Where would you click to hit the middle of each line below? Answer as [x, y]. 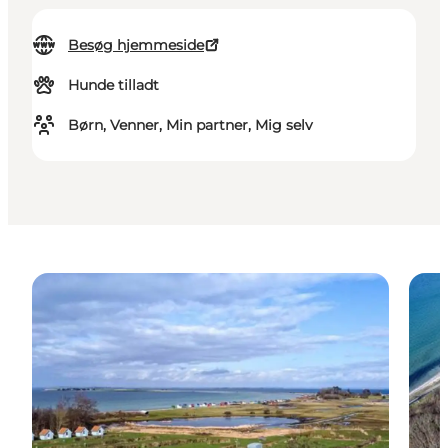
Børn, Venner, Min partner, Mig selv [190, 125]
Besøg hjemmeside [136, 45]
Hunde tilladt [113, 85]
